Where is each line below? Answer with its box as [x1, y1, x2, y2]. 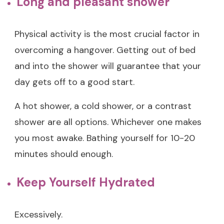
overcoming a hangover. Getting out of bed [14, 43, 195, 56]
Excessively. [14, 208, 62, 220]
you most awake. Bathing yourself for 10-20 [14, 131, 195, 144]
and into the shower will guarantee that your [14, 59, 201, 72]
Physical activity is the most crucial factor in [14, 27, 199, 40]
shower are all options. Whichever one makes [14, 115, 201, 128]
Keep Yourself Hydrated [16, 174, 155, 190]
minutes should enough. [14, 147, 113, 160]
